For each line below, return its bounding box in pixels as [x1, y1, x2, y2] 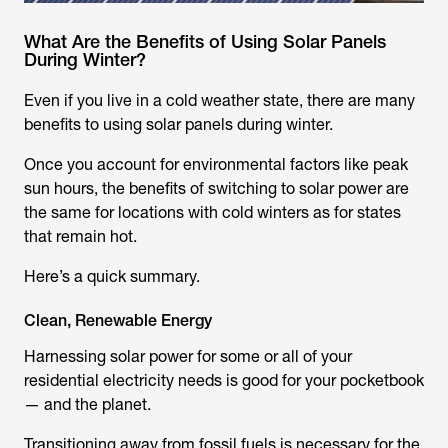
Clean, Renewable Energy [24, 311, 212, 330]
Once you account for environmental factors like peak [24, 155, 408, 174]
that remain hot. [24, 227, 137, 246]
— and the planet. [24, 395, 151, 414]
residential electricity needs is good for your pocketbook [24, 371, 424, 390]
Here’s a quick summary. [24, 267, 200, 286]
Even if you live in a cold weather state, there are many [24, 91, 415, 110]
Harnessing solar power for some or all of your [24, 347, 352, 366]
